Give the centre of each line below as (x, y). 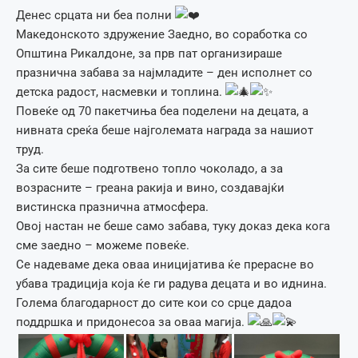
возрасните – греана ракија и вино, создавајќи (150, 187)
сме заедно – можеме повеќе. (103, 245)
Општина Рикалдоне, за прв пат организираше (149, 53)
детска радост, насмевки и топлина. (121, 91)
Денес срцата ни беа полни (95, 15)
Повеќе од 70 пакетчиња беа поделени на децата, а (162, 111)
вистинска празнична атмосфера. (112, 207)
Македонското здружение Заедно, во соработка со (162, 34)
